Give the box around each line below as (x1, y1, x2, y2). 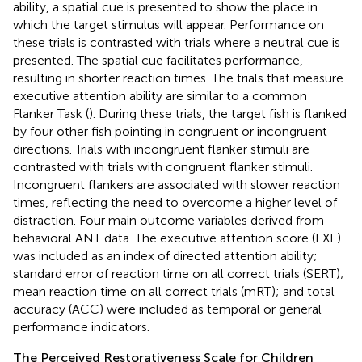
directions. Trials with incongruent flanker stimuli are (13, 141, 309, 157)
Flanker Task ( (13, 105, 89, 121)
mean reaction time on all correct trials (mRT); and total (13, 283, 335, 299)
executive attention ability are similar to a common (13, 87, 307, 103)
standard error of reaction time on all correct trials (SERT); (13, 265, 344, 281)
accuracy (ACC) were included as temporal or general (13, 301, 322, 317)
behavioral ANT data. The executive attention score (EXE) (13, 229, 341, 246)
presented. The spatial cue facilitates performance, (13, 52, 303, 68)
